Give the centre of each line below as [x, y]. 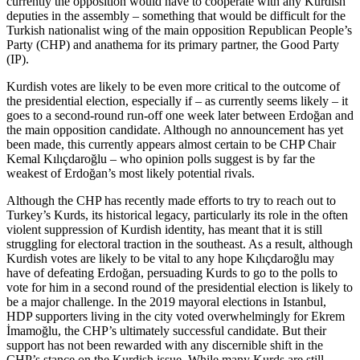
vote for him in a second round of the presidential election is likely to [180, 288]
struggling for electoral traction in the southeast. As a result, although [180, 244]
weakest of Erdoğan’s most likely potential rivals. [131, 174]
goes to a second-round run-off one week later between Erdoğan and [180, 116]
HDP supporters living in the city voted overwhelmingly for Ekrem [176, 317]
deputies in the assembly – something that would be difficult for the [176, 16]
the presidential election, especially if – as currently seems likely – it [177, 101]
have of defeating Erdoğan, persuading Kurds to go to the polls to [172, 273]
